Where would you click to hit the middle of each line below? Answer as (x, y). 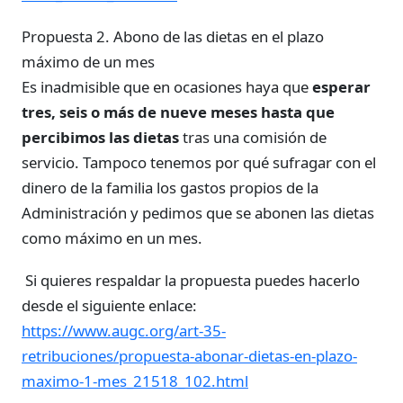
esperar (341, 86)
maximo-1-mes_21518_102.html (135, 381)
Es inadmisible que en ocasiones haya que (167, 86)
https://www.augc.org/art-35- (124, 330)
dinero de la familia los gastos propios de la (170, 187)
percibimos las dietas (100, 137)
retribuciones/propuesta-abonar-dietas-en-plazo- (189, 355)
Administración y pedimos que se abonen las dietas (198, 212)
